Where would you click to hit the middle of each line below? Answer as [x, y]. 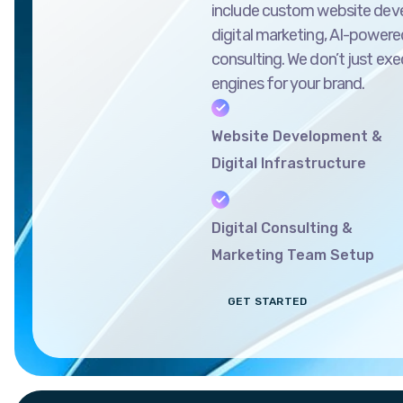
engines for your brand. [288, 83]
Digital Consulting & [282, 228]
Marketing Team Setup [293, 255]
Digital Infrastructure [289, 163]
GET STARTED [268, 302]
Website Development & [297, 136]
